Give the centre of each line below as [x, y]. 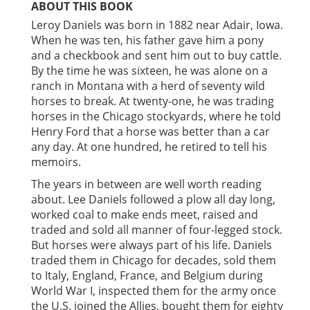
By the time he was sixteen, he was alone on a [149, 70]
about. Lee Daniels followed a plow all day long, [153, 199]
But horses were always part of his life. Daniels [152, 245]
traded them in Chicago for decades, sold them [154, 260]
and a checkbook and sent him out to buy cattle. [156, 55]
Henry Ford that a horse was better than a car [151, 131]
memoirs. [56, 162]
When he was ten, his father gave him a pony [147, 40]
